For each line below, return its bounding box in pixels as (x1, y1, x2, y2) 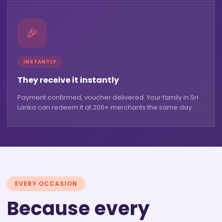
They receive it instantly (17, 74, 119, 86)
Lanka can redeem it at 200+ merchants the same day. (17, 103, 193, 112)
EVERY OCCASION (15, 179, 77, 188)
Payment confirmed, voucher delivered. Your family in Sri (17, 93, 198, 103)
